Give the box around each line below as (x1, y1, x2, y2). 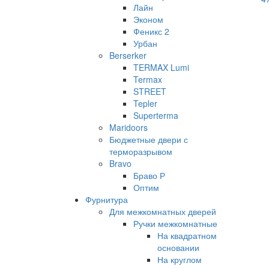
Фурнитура (85, 193, 128, 205)
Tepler (133, 97, 157, 109)
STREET (133, 85, 166, 97)
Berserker (109, 49, 147, 61)
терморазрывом (109, 145, 172, 157)
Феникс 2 (133, 25, 169, 37)
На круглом (157, 253, 202, 265)
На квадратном (157, 229, 217, 241)
